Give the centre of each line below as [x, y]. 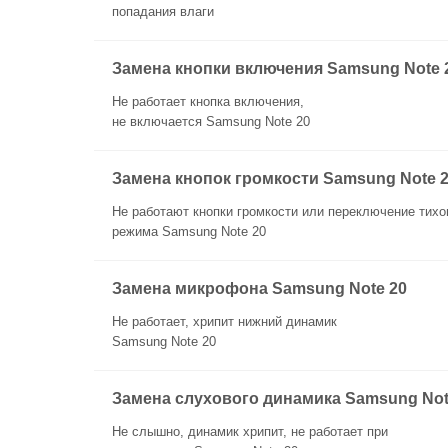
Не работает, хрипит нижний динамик [224, 321]
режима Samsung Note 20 [189, 231]
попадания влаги [163, 11]
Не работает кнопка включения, [208, 101]
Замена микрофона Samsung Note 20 [259, 288]
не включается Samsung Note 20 [211, 121]
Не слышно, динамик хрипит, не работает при [250, 431]
